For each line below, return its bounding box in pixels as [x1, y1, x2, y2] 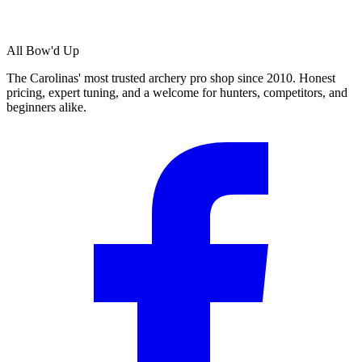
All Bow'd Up [6, 43, 79, 57]
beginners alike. [6, 99, 86, 114]
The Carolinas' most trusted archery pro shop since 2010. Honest [6, 70, 335, 85]
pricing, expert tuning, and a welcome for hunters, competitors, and [6, 85, 347, 99]
